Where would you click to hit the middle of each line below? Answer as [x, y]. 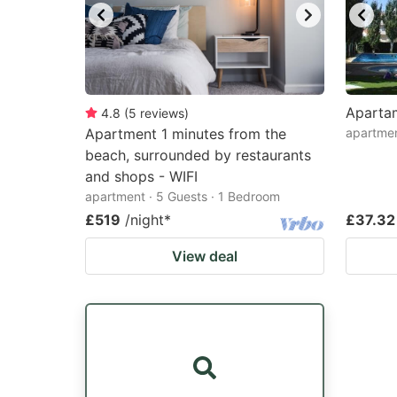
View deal [205, 256]
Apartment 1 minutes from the [186, 134]
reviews [162, 113]
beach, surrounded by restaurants [198, 155]
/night [144, 220]
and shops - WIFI [141, 176]
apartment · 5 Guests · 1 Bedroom [183, 196]
